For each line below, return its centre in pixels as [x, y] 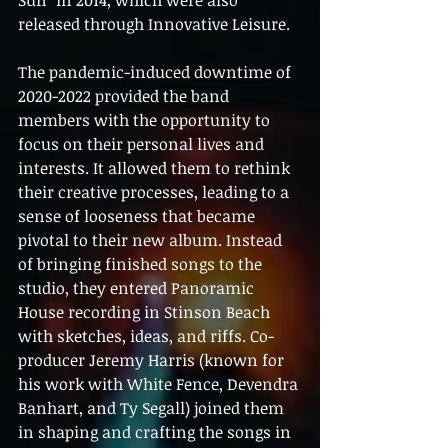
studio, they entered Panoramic [138, 288]
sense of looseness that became [138, 216]
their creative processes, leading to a [155, 192]
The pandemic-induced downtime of [156, 72]
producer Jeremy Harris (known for [153, 360]
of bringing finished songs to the [142, 264]
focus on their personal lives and [143, 144]
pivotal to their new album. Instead [152, 240]
